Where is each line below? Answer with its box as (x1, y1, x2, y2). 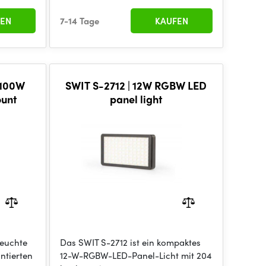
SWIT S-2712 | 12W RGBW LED (65, 78, 155, 93)
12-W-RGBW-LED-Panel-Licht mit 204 (59, 249, 212, 262)
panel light (110, 91, 163, 106)
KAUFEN (154, 14, 188, 27)
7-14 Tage (59, 14, 99, 27)
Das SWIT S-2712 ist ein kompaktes (59, 236, 201, 249)
